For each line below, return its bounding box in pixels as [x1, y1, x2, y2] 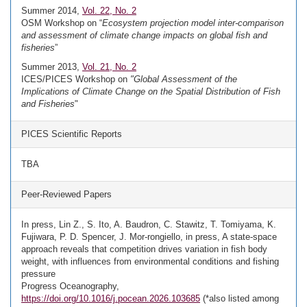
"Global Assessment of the [130, 74, 237, 84]
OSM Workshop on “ [21, 18, 102, 28]
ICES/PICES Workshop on [21, 74, 130, 84]
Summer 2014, [21, 5, 82, 16]
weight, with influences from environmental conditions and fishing [21, 256, 279, 267]
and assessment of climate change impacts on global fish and [21, 30, 267, 40]
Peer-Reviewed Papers [21, 189, 112, 199]
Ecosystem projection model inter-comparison [102, 18, 284, 28]
